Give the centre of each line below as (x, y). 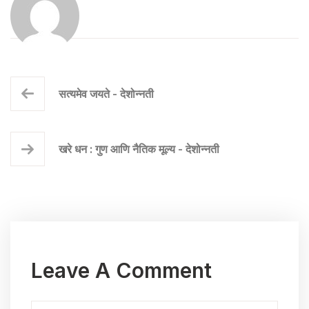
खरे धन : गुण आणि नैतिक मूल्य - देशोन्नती (139, 149)
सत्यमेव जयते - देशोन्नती (106, 93)
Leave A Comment (121, 270)
